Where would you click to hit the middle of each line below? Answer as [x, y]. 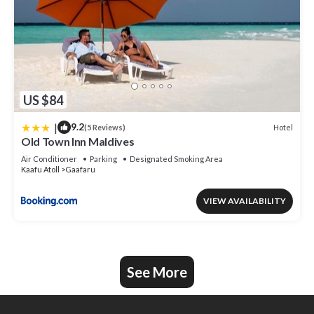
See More [157, 272]
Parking [103, 159]
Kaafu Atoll [40, 170]
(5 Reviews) [105, 128]
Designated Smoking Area [176, 159]
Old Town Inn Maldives [78, 142]
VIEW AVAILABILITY [245, 201]
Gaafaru [80, 170]
